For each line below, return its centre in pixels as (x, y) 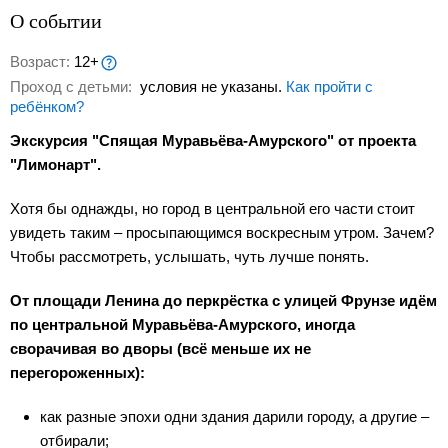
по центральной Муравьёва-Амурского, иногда (182, 325)
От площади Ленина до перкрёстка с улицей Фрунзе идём (223, 301)
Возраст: (42, 61)
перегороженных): (77, 373)
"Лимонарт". (55, 165)
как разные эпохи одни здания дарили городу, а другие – (234, 417)
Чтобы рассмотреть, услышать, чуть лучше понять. (189, 257)
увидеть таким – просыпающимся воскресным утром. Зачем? (222, 233)
